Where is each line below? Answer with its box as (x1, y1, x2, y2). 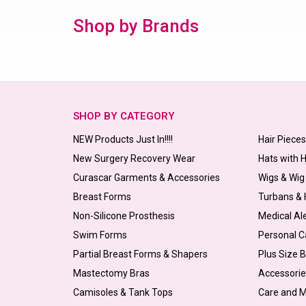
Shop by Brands (73, 15, 199, 36)
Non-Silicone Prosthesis (73, 210, 175, 221)
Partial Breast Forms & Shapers (73, 248, 208, 260)
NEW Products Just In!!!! (73, 133, 173, 145)
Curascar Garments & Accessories (73, 171, 220, 183)
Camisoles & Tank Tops (73, 286, 173, 298)
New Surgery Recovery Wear (73, 152, 195, 164)
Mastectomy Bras (73, 267, 150, 279)
